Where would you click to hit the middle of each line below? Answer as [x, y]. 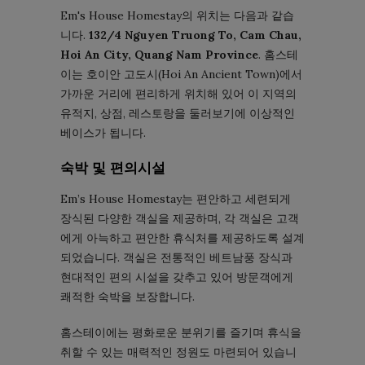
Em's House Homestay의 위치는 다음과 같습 [177, 16]
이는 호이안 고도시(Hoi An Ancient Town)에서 [181, 75]
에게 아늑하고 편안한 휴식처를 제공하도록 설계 [182, 238]
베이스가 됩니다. [103, 133]
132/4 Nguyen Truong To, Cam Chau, [195, 35]
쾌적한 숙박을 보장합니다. [128, 297]
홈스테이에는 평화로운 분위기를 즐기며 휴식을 [181, 333]
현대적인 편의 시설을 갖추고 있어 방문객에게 [177, 277]
